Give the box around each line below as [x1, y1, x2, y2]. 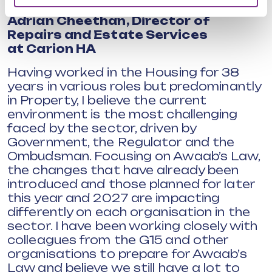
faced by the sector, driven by [7, 121, 197, 135]
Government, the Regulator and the [7, 135, 235, 149]
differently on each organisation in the [7, 205, 250, 219]
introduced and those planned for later [7, 177, 255, 191]
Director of [131, 14, 209, 27]
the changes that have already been [7, 163, 239, 177]
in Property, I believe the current [7, 93, 207, 107]
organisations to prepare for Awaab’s [7, 247, 247, 260]
